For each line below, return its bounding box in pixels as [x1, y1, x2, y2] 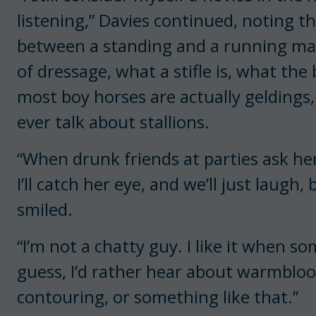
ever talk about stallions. [17, 109, 214, 133]
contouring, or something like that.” [17, 284, 298, 308]
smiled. [17, 197, 73, 221]
